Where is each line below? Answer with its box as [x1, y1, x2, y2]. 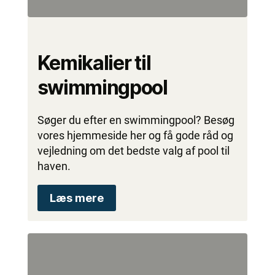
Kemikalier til [37, 50, 151, 75]
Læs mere [49, 191, 104, 204]
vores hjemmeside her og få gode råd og [37, 128, 233, 142]
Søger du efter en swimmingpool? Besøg [37, 113, 234, 126]
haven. [37, 159, 71, 172]
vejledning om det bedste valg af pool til [37, 144, 230, 157]
